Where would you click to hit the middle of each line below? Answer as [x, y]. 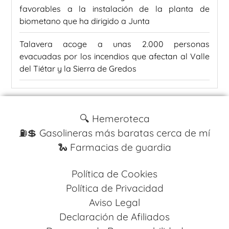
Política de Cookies [114, 174]
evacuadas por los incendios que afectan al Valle [114, 56]
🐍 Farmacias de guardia [114, 147]
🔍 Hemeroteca [114, 118]
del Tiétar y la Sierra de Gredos [78, 68]
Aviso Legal [114, 202]
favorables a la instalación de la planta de [114, 8]
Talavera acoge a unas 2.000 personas [114, 44]
